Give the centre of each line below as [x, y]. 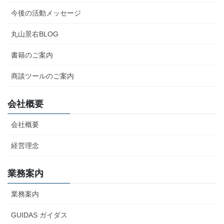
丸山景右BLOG [35, 34]
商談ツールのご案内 [42, 76]
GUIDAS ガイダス [39, 215]
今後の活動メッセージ [46, 13]
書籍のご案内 [32, 55]
